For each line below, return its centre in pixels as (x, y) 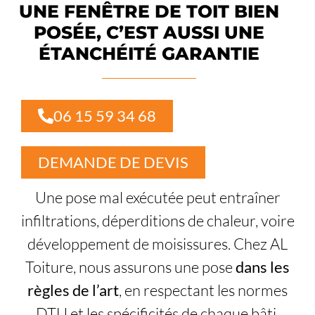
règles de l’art (73, 290)
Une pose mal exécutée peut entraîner (157, 198)
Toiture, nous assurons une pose (130, 267)
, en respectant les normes (203, 290)
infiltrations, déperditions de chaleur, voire (157, 221)
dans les (263, 267)
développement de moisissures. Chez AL (157, 244)
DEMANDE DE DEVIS (113, 162)
